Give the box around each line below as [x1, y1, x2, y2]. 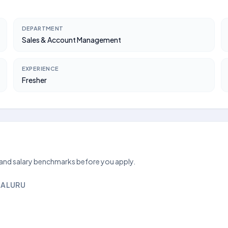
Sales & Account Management [21, 35, 121, 44]
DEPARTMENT [21, 25, 64, 32]
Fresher [21, 75, 47, 84]
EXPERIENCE [21, 65, 59, 72]
